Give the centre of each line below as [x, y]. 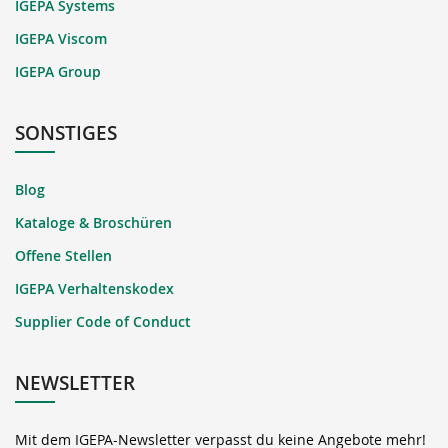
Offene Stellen [63, 255]
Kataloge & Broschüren [93, 222]
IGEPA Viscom [61, 38]
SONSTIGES [66, 132]
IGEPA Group [58, 71]
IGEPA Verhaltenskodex [94, 288]
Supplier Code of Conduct [103, 321]
